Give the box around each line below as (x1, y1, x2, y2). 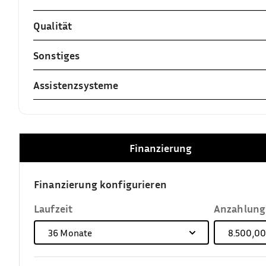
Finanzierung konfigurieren (34, 177, 167, 191)
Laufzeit (34, 201, 73, 215)
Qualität (33, 18, 72, 32)
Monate (58, 226, 93, 239)
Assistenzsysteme (33, 78, 119, 91)
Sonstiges (33, 48, 80, 62)
